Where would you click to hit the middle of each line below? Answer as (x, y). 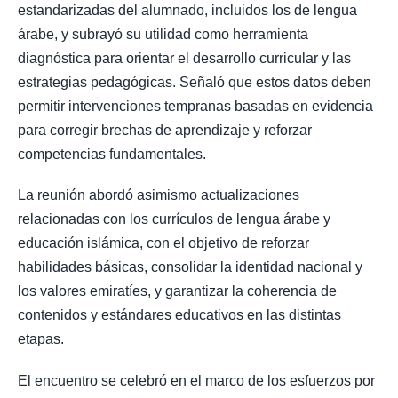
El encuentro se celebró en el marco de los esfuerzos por (196, 380)
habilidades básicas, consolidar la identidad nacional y (190, 267)
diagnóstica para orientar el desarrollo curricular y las (184, 59)
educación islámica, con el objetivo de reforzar (163, 243)
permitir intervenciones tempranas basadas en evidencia (195, 107)
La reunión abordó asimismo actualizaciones (159, 195)
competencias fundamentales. (112, 155)
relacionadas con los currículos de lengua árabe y (174, 219)
